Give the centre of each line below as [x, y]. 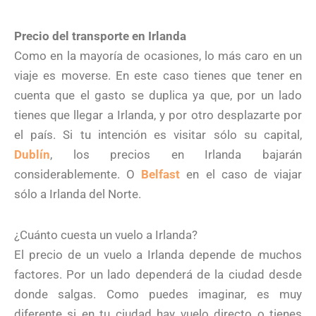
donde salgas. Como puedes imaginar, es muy [158, 294]
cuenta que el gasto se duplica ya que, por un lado [158, 96]
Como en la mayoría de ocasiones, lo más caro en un [158, 56]
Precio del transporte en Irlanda [100, 36]
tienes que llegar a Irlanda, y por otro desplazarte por [158, 115]
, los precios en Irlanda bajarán [176, 155]
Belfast [161, 175]
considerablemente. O [78, 175]
